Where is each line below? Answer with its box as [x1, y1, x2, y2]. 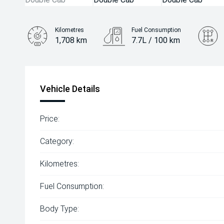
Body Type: [40, 204, 79, 213]
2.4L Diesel [55, 65, 94, 75]
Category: [40, 136, 74, 146]
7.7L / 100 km [131, 35, 180, 45]
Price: [40, 114, 59, 123]
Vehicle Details [40, 83, 100, 94]
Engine [55, 56, 73, 63]
